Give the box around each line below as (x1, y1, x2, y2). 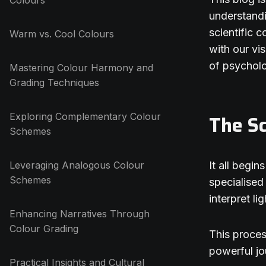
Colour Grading (9, 223, 78, 235)
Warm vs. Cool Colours (9, 28, 114, 40)
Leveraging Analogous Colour (9, 159, 144, 171)
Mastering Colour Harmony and (9, 62, 153, 74)
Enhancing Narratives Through (9, 208, 150, 220)
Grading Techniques (9, 77, 99, 88)
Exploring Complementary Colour (9, 110, 161, 122)
